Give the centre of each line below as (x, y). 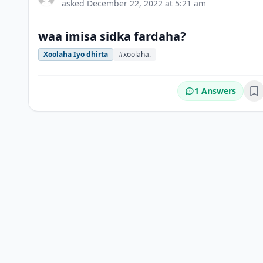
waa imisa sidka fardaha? (112, 36)
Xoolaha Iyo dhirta (76, 54)
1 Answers (215, 91)
